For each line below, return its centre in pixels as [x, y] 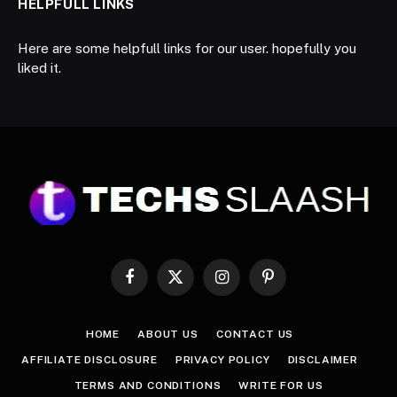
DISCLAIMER [323, 359]
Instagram [247, 284]
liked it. [39, 67]
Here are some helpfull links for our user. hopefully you [187, 48]
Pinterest [291, 284]
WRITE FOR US [281, 385]
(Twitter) [197, 301]
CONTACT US [255, 334]
